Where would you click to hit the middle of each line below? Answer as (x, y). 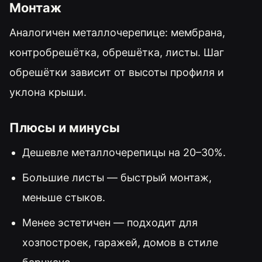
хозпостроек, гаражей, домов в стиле (120, 243)
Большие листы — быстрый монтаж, (117, 178)
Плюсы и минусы (65, 128)
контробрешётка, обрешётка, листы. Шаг (117, 52)
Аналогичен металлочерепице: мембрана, (117, 32)
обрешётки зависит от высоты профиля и (117, 72)
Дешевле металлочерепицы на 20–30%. (124, 153)
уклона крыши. (48, 92)
